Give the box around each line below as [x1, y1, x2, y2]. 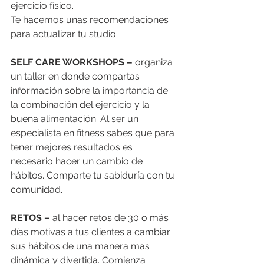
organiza [133, 57, 175, 68]
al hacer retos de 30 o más [52, 212, 171, 224]
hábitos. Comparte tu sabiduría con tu [11, 170, 177, 181]
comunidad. [11, 184, 65, 196]
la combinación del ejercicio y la [11, 99, 152, 111]
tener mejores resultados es [11, 141, 135, 153]
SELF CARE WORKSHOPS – [11, 57, 133, 68]
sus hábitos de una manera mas [11, 240, 152, 252]
